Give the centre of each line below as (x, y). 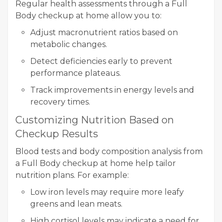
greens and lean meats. (76, 204)
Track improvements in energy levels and (112, 90)
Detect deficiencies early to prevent (101, 61)
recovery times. (60, 102)
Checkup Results (57, 134)
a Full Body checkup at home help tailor (96, 163)
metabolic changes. (69, 44)
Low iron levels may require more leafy (107, 192)
